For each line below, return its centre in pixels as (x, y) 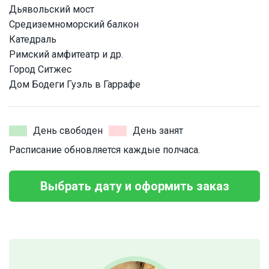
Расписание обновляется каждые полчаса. (104, 150)
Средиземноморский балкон (74, 25)
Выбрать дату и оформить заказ (134, 186)
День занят (158, 131)
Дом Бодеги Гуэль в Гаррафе (75, 85)
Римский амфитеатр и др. (66, 55)
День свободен (68, 131)
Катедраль (33, 40)
